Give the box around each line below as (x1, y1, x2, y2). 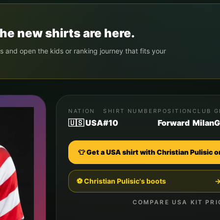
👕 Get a (78, 148, 107, 156)
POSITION (158, 108, 192, 114)
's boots (139, 177, 166, 185)
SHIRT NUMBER (103, 108, 158, 114)
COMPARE (132, 198, 172, 206)
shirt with (121, 148, 157, 156)
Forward (158, 118, 190, 128)
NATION (68, 108, 95, 114)
